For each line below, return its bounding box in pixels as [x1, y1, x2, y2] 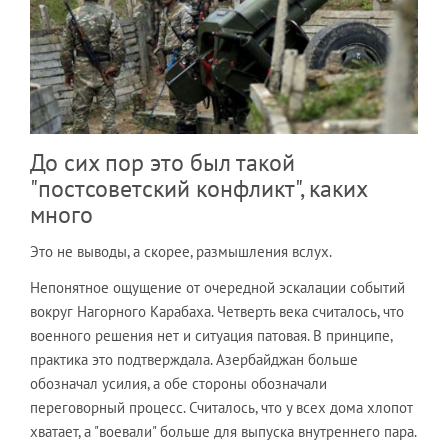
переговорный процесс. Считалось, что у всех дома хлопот [30, 397, 413, 417]
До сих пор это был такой [30, 146, 295, 178]
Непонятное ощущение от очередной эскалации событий [30, 277, 405, 297]
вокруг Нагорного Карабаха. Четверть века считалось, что [30, 301, 404, 321]
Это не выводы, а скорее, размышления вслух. [30, 241, 332, 261]
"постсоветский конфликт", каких [30, 172, 367, 204]
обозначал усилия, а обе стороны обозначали [30, 373, 327, 393]
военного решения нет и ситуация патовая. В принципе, [30, 325, 392, 345]
